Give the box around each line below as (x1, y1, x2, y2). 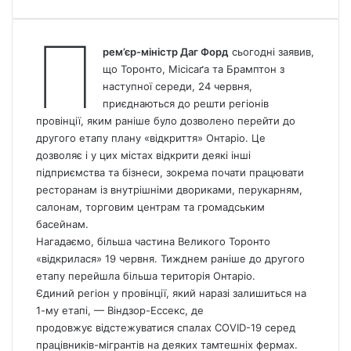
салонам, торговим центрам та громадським (36, 201, 265, 214)
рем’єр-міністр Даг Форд (102, 45, 229, 59)
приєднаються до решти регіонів (102, 97, 269, 110)
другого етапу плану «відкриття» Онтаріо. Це (36, 132, 266, 145)
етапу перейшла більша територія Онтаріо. (36, 270, 255, 283)
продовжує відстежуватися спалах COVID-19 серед (36, 321, 295, 335)
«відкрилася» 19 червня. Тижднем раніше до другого (36, 252, 305, 266)
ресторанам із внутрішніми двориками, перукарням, (36, 183, 302, 197)
